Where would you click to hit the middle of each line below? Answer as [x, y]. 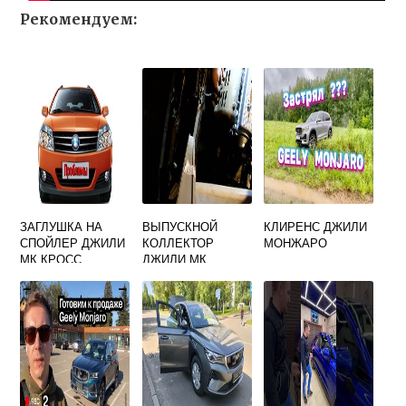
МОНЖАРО [296, 242]
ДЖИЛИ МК [174, 259]
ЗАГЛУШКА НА [62, 226]
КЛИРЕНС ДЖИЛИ [316, 226]
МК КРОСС [51, 259]
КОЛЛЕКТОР [178, 242]
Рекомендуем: [79, 19]
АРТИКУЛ [169, 275]
